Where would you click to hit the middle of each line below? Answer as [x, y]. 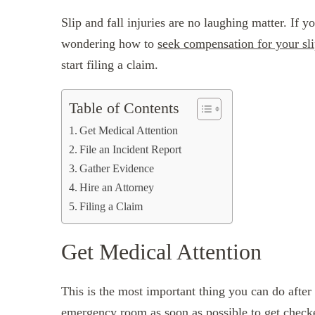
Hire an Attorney [117, 187]
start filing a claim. [110, 64]
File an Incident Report [131, 149]
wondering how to [109, 43]
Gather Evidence [117, 168]
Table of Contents [124, 109]
